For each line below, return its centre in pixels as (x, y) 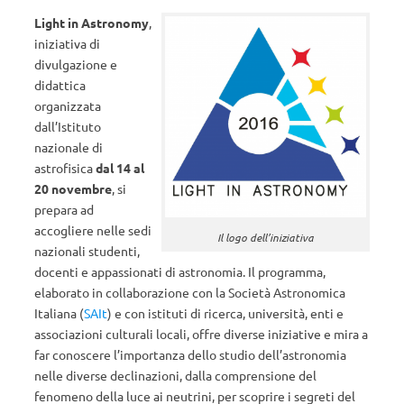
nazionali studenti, (87, 251)
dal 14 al (119, 168)
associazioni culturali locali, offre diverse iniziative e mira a (201, 334)
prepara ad (64, 209)
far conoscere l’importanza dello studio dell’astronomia (190, 354)
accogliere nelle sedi (93, 230)
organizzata (68, 106)
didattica (60, 85)
